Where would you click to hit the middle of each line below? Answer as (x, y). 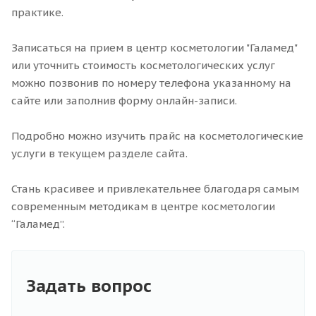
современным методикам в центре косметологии (143, 206)
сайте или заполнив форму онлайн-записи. (124, 100)
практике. (37, 12)
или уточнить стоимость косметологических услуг (143, 65)
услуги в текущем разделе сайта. (99, 153)
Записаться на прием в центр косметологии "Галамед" (154, 47)
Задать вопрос (89, 286)
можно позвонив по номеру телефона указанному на (151, 83)
